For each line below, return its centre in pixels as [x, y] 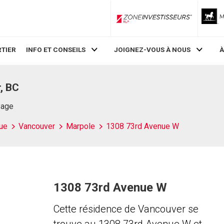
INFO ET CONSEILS [55, 50]
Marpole [80, 126]
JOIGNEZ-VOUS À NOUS [152, 50]
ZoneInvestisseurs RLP [188, 22]
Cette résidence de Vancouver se [126, 209]
